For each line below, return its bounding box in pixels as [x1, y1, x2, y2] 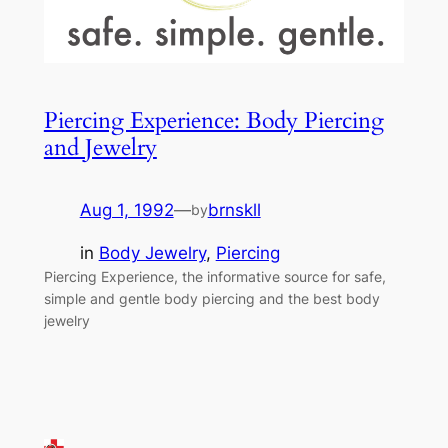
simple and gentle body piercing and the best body [43, 290, 380, 307]
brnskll [207, 200, 261, 221]
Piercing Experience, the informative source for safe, [43, 268, 386, 285]
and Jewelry [43, 132, 157, 164]
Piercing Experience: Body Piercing [43, 105, 384, 137]
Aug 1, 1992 [79, 200, 174, 221]
